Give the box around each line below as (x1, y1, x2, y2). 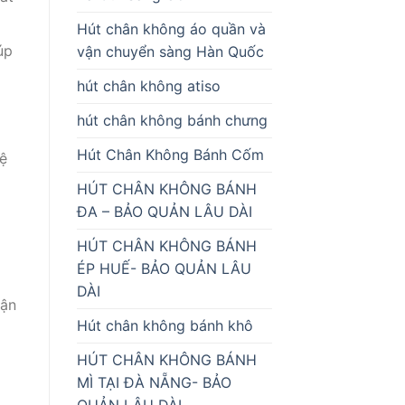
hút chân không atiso (76, 76, 221, 95)
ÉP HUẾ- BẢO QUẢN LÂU (76, 259, 251, 278)
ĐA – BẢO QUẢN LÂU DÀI (76, 202, 252, 221)
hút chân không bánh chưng (76, 110, 268, 129)
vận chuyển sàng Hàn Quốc (76, 42, 264, 61)
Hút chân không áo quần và (76, 19, 266, 38)
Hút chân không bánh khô (76, 316, 253, 334)
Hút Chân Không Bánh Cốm (76, 145, 264, 164)
